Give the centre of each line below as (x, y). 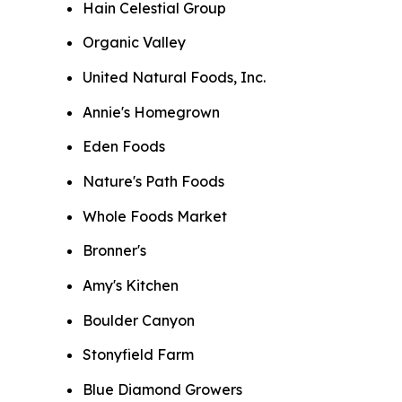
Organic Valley (134, 43)
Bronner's (114, 251)
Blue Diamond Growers (162, 390)
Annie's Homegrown (151, 112)
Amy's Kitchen (131, 286)
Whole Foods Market (155, 216)
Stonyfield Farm (138, 355)
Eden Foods (124, 147)
